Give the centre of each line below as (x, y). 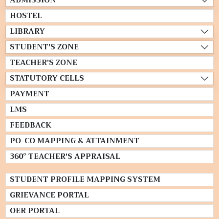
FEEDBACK (30, 125)
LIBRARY (27, 31)
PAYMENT (29, 94)
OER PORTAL (34, 210)
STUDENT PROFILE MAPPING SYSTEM (85, 179)
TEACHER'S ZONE (43, 62)
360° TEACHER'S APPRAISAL (65, 156)
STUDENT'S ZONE (44, 47)
